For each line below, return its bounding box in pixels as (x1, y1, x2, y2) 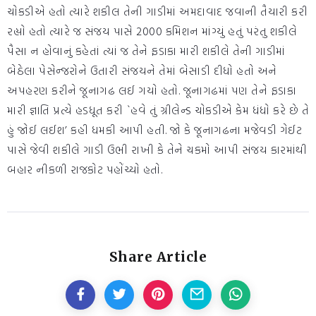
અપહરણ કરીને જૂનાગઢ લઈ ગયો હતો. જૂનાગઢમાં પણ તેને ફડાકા (7, 82, 296, 99)
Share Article (109, 248, 207, 266)
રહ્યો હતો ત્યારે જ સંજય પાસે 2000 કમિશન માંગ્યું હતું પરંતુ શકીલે (7, 23, 297, 40)
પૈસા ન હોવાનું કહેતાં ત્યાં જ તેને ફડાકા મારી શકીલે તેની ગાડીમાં (7, 42, 286, 60)
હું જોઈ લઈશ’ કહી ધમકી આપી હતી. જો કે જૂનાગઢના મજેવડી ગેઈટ (7, 121, 302, 139)
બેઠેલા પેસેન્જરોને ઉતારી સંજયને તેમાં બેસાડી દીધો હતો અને (7, 62, 277, 80)
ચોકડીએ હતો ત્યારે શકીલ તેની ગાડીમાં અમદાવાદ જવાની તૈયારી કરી (7, 3, 308, 20)
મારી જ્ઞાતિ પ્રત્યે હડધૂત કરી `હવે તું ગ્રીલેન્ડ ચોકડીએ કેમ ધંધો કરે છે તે (7, 102, 309, 119)
